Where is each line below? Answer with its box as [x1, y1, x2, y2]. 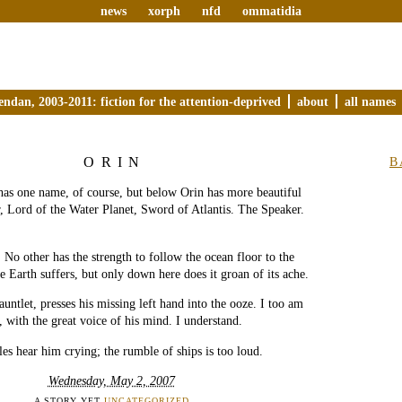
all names [345, 93, 396, 109]
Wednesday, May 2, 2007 [48, 373, 175, 389]
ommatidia [241, 4, 301, 18]
